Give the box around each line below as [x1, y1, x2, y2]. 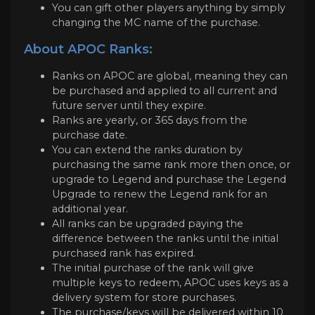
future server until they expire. [52, 99, 206, 112]
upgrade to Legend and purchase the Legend [52, 173, 286, 186]
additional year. [52, 202, 128, 216]
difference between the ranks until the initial [52, 232, 278, 245]
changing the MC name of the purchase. [52, 15, 260, 29]
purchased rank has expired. [52, 247, 195, 260]
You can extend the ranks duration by [52, 143, 243, 157]
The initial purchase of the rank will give [52, 262, 254, 275]
